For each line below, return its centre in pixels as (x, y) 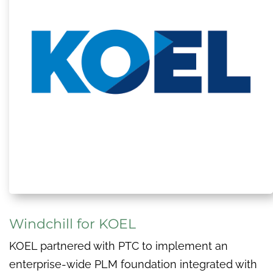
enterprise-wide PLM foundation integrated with (133, 264)
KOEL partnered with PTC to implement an (119, 246)
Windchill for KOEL (73, 224)
